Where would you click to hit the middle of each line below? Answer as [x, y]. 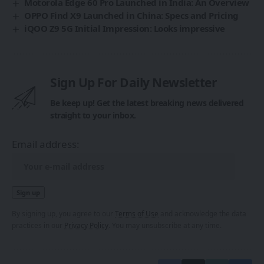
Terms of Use [137, 213]
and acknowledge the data [202, 213]
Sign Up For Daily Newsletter [133, 82]
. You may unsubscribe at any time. [165, 225]
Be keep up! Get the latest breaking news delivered [147, 103]
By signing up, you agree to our [63, 213]
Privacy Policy [86, 225]
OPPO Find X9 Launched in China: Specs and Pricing [131, 15]
